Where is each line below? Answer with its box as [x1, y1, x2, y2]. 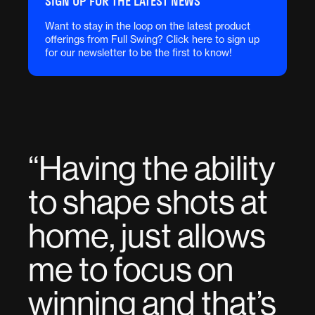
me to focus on [28, 250, 233, 289]
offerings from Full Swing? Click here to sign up [45, 32, 259, 45]
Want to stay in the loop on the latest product [45, 19, 250, 32]
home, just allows [28, 216, 266, 255]
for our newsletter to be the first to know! [45, 46, 232, 58]
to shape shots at [28, 182, 268, 221]
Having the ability [39, 148, 275, 188]
